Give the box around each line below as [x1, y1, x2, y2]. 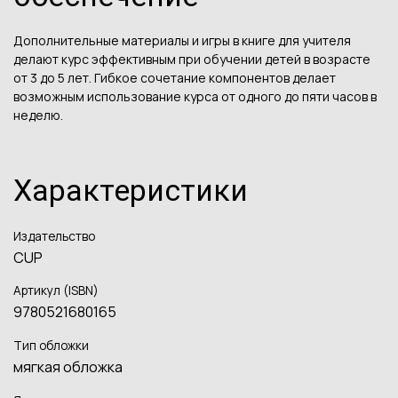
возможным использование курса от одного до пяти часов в [13, 88, 377, 106]
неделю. [13, 107, 63, 124]
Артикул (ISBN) [13, 283, 99, 299]
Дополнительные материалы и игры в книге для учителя [13, 32, 351, 50]
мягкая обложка [13, 357, 123, 378]
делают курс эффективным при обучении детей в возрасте [13, 51, 370, 68]
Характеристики [13, 172, 248, 209]
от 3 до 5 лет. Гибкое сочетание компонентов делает [13, 69, 336, 87]
